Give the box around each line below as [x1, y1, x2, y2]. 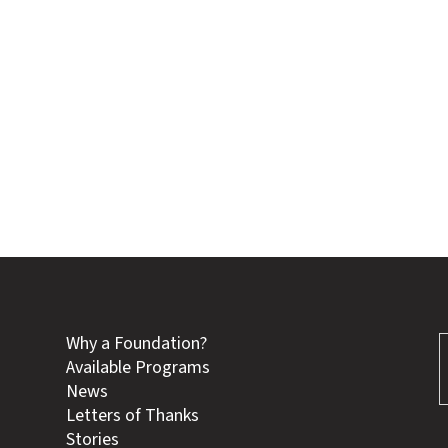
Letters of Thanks [66, 403, 200, 429]
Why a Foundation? [66, 331, 208, 357]
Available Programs [66, 355, 211, 381]
